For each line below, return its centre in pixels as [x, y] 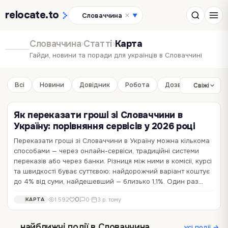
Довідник [95, 85]
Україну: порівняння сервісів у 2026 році [105, 126]
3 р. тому [109, 199]
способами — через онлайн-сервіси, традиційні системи [106, 151]
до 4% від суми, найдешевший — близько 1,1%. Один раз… [108, 181]
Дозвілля [180, 85]
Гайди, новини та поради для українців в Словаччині [116, 55]
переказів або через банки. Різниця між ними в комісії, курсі [113, 161]
